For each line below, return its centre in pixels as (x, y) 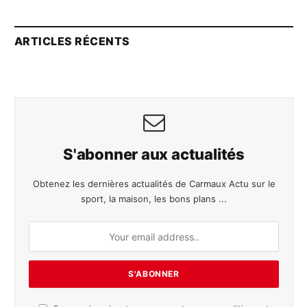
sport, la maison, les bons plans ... (154, 199)
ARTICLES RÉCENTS (72, 41)
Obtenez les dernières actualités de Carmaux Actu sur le (154, 184)
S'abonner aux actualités (154, 155)
